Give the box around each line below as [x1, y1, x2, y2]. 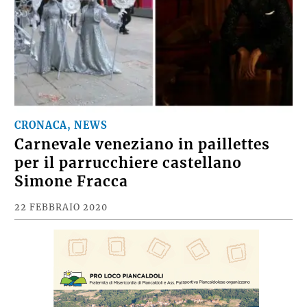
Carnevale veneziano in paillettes [14, 136, 271, 154]
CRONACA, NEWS [14, 119, 108, 132]
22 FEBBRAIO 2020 [14, 201, 108, 213]
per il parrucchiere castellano [14, 154, 243, 173]
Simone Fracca [14, 173, 129, 191]
